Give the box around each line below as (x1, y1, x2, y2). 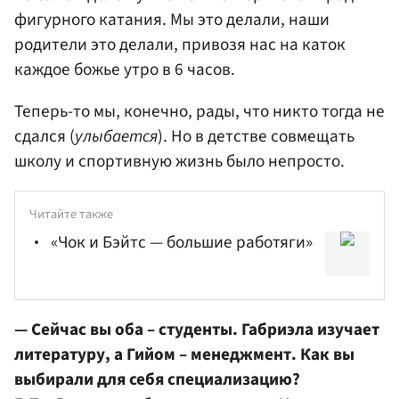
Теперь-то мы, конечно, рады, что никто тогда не (14, 99, 385, 125)
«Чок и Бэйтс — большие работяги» (51, 229, 313, 255)
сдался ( (14, 124, 75, 150)
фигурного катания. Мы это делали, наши (14, 7, 330, 32)
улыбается (75, 124, 158, 150)
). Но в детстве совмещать (158, 124, 354, 150)
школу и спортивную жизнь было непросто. (14, 149, 345, 175)
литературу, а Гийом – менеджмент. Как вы (14, 341, 354, 367)
